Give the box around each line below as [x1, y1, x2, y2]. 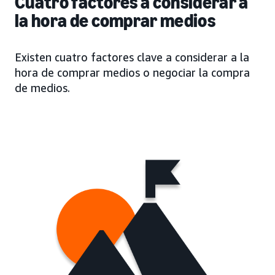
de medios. [15, 80, 70, 95]
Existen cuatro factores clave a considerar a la [15, 50, 249, 64]
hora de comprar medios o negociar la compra [15, 65, 250, 79]
